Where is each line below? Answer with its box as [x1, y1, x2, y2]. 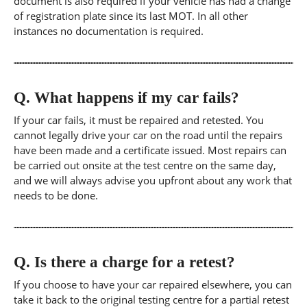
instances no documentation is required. [14, 24, 204, 38]
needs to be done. [14, 188, 98, 202]
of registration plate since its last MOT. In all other [14, 9, 248, 23]
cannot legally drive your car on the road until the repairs [14, 128, 282, 142]
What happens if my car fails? [30, 88, 239, 106]
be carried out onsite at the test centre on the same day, [14, 158, 276, 172]
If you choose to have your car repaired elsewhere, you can [14, 278, 292, 291]
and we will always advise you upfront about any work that [14, 173, 292, 187]
